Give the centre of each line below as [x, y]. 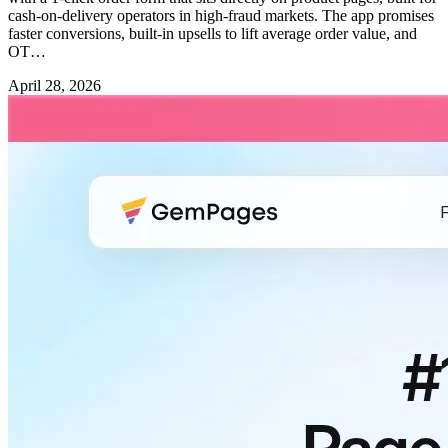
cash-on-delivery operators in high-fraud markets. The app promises [221, 16]
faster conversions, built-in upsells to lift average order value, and [212, 34]
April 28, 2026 [54, 86]
